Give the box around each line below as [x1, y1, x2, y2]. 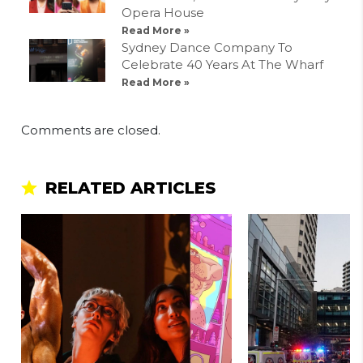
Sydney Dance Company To [122, 40, 293, 55]
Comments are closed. [21, 122, 160, 138]
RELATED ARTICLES [45, 178, 216, 198]
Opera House [122, 5, 204, 20]
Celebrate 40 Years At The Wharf [122, 57, 323, 72]
